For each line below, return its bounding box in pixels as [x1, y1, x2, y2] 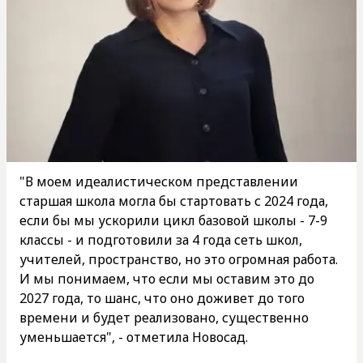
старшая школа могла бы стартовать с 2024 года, [19, 191, 328, 210]
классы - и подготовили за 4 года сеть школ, [19, 230, 302, 249]
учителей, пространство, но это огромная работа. [19, 250, 338, 268]
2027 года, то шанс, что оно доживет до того [19, 288, 305, 307]
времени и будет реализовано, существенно [19, 308, 309, 327]
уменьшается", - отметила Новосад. [19, 327, 248, 346]
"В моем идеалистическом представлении [19, 172, 298, 190]
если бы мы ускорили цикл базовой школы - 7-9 [19, 211, 327, 229]
